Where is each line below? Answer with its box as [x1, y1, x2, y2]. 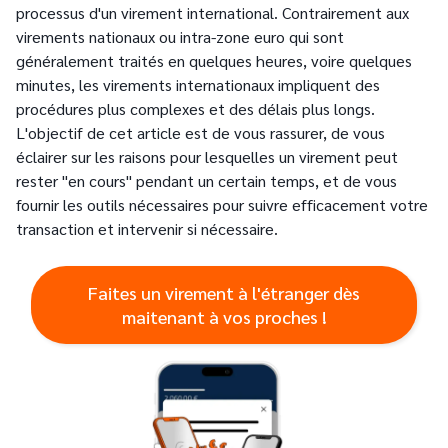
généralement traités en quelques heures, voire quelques [16, 50, 412, 71]
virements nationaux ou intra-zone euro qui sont [16, 26, 344, 47]
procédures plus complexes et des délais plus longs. [16, 98, 375, 119]
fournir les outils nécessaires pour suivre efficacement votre [16, 194, 428, 215]
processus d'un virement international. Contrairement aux [16, 2, 409, 23]
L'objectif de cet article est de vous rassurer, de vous [16, 122, 385, 143]
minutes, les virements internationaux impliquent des [16, 74, 380, 95]
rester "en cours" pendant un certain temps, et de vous [16, 170, 397, 191]
